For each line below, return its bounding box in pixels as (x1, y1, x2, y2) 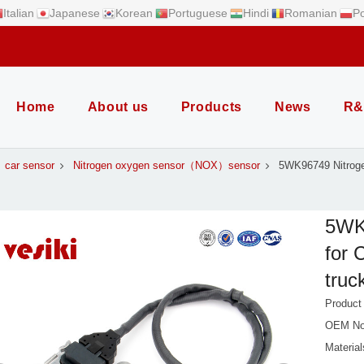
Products (180, 100, 242, 114)
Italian (3, 6, 34, 19)
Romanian (284, 6, 337, 19)
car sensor (5, 160, 54, 172)
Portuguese (168, 6, 227, 19)
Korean (115, 6, 153, 19)
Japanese (50, 6, 100, 19)
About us (87, 100, 149, 114)
